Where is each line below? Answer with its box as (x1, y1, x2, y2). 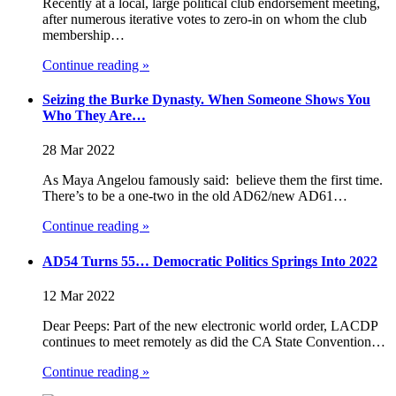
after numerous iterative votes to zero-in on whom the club (42, 11, 367, 27)
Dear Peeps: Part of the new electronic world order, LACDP (42, 317, 377, 333)
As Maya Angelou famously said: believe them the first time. (42, 172, 383, 188)
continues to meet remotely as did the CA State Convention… (42, 333, 385, 349)
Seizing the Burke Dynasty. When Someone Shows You (42, 91, 370, 107)
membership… (42, 27, 125, 42)
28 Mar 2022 (42, 142, 115, 158)
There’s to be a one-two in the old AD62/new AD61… (42, 188, 347, 204)
